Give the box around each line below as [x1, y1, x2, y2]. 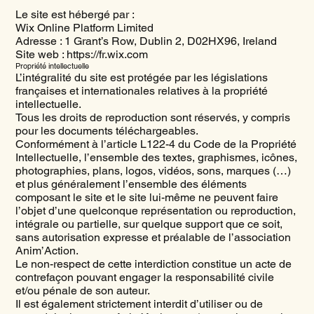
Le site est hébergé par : [15, 8, 135, 22]
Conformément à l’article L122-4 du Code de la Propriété [15, 137, 297, 151]
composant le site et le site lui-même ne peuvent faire [15, 191, 279, 205]
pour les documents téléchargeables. [15, 124, 199, 138]
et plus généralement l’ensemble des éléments [15, 177, 247, 191]
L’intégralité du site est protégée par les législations [15, 71, 268, 85]
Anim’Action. [15, 244, 79, 258]
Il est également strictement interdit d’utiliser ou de [15, 297, 264, 311]
